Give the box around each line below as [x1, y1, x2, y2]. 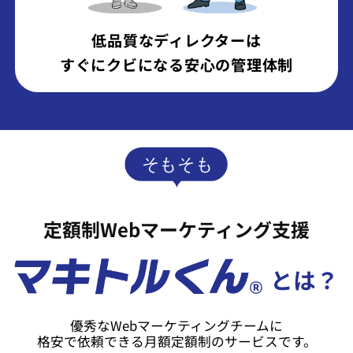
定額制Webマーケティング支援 [43, 215, 310, 243]
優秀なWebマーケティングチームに [70, 315, 283, 335]
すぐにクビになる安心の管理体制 [59, 53, 294, 76]
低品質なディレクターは [91, 28, 262, 51]
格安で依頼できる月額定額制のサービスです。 [36, 331, 317, 351]
